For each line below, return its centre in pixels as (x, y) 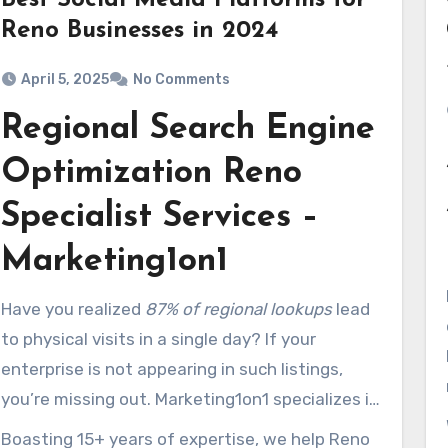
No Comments (181, 79)
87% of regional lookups (238, 309)
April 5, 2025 (65, 79)
